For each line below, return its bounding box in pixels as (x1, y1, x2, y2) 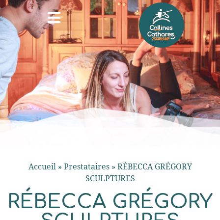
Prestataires (63, 161, 110, 172)
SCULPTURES (85, 173, 135, 184)
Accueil (28, 161, 56, 172)
